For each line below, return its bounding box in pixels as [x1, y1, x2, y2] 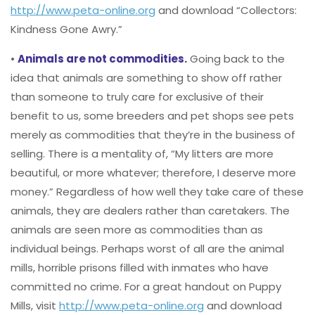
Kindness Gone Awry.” [11, 22, 122, 37]
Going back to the [187, 51, 285, 67]
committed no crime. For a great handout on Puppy [11, 279, 281, 295]
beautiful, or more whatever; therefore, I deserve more [11, 165, 296, 181]
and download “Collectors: [155, 3, 297, 18]
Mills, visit [11, 298, 59, 314]
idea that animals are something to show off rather [11, 70, 282, 86]
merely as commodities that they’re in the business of [11, 127, 295, 143]
